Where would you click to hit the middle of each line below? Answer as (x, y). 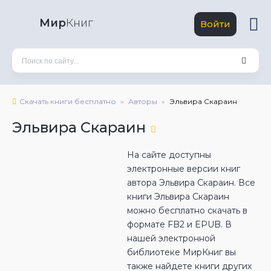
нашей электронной (171, 238)
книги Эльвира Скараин (178, 197)
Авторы (143, 101)
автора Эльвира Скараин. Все (191, 183)
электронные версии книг (184, 169)
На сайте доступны (169, 155)
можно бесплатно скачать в (187, 211)
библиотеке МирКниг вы (181, 252)
